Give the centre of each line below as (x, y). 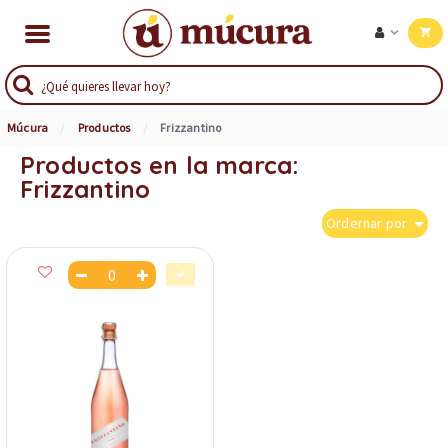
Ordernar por (368, 223)
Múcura (28, 128)
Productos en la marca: (160, 165)
